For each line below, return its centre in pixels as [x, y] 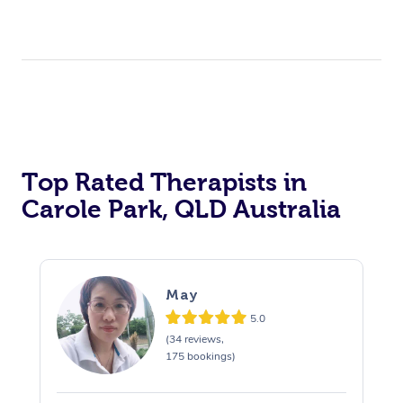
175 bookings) [200, 357]
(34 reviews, [194, 340]
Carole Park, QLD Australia [181, 209]
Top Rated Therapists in [164, 182]
